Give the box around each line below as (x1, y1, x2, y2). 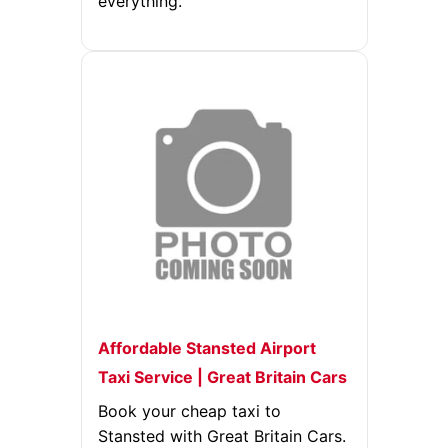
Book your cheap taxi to (97, 401, 281, 421)
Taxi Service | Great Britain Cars (97, 367, 347, 387)
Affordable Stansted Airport (97, 338, 316, 358)
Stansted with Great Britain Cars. (97, 426, 346, 446)
